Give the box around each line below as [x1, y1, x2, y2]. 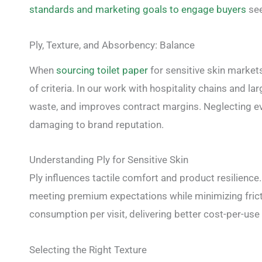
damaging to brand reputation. [29, 118, 164, 130]
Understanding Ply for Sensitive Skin [29, 154, 188, 166]
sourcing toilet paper [56, 64, 148, 76]
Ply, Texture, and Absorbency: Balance [29, 39, 195, 51]
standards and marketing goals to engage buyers [29, 3, 246, 15]
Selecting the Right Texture [29, 244, 147, 256]
